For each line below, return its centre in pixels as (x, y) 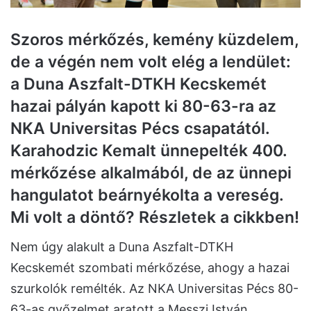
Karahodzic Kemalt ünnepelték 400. (149, 151)
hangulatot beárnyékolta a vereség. (147, 195)
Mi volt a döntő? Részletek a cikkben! (155, 218)
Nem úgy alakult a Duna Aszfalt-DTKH (122, 246)
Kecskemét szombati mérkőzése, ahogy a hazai (150, 267)
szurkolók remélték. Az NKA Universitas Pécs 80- (154, 288)
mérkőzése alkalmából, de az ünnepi (151, 173)
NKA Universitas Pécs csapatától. (140, 129)
